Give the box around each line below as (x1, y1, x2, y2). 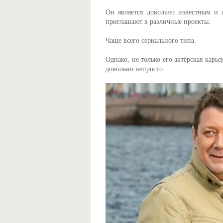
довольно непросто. (106, 65, 165, 73)
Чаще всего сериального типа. (106, 37, 196, 44)
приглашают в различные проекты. (106, 18, 211, 25)
